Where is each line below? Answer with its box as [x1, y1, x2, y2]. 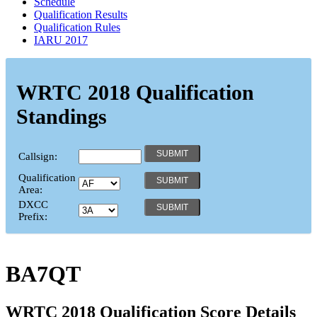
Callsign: [18, 150, 57, 162]
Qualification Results [34, 8, 127, 21]
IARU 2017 [34, 33, 88, 46]
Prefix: [18, 210, 47, 222]
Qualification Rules [34, 21, 120, 33]
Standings [16, 104, 107, 128]
